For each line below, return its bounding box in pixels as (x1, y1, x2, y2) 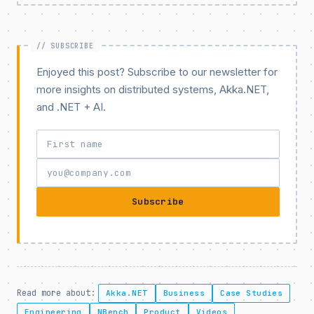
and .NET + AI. (36, 100, 106, 114)
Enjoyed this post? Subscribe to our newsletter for (36, 64, 278, 78)
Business (163, 288, 205, 298)
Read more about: (17, 287, 95, 299)
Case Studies (220, 288, 283, 298)
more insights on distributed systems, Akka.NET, (36, 82, 269, 96)
